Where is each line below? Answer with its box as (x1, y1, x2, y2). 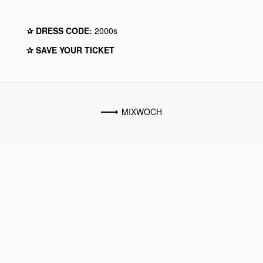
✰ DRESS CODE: (26, 24, 92, 36)
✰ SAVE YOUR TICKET (26, 43, 114, 56)
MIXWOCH (122, 105, 162, 117)
